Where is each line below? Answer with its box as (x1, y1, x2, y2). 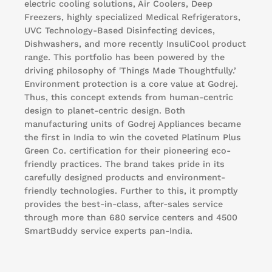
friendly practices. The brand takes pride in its (24, 158, 225, 169)
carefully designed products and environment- (24, 172, 225, 182)
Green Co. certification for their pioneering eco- (24, 145, 231, 155)
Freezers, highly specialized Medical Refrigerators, (24, 12, 240, 22)
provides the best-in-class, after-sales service (24, 199, 223, 209)
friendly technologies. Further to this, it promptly (24, 185, 238, 195)
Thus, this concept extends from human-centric (24, 92, 233, 102)
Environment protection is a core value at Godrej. (24, 78, 238, 89)
